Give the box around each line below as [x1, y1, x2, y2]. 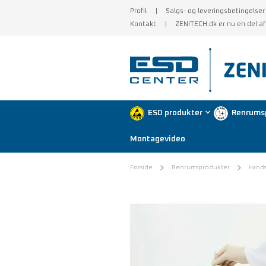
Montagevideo [130, 135, 185, 144]
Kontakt [130, 20, 156, 27]
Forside [130, 164, 153, 170]
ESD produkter [148, 109, 202, 118]
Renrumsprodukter [172, 164, 230, 170]
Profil [130, 7, 147, 14]
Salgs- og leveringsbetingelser [166, 7, 265, 14]
